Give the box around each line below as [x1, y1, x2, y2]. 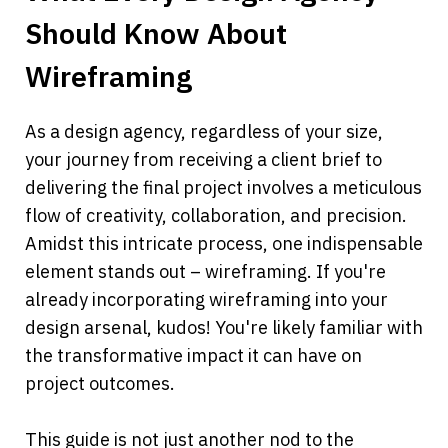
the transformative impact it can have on [25, 344, 362, 368]
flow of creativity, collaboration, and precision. [25, 204, 407, 228]
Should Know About [25, 15, 287, 53]
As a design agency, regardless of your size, [25, 120, 383, 144]
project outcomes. [25, 372, 175, 396]
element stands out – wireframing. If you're [25, 260, 386, 284]
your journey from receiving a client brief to [25, 148, 382, 172]
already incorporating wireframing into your [25, 288, 388, 312]
